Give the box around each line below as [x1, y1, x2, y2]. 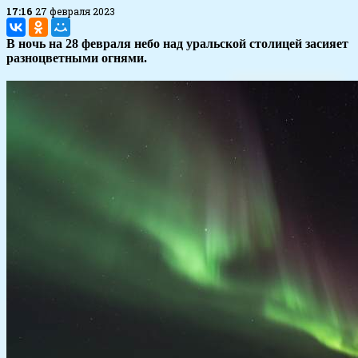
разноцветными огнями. [6, 51, 147, 66]
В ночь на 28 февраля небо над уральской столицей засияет [6, 37, 348, 51]
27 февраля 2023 [35, 5, 115, 18]
